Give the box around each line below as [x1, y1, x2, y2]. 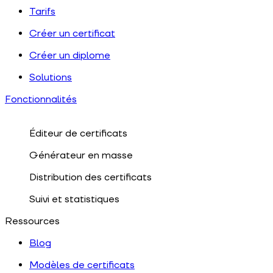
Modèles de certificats [29, 259, 135, 272]
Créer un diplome [29, 49, 110, 62]
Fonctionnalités [5, 93, 77, 106]
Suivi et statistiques [29, 193, 119, 206]
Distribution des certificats [29, 171, 152, 184]
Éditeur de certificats [29, 127, 127, 140]
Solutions [29, 71, 72, 84]
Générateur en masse [29, 149, 133, 162]
